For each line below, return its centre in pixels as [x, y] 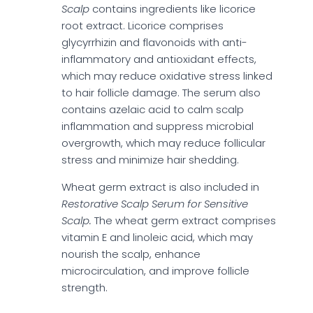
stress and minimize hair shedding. [150, 160]
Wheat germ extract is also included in [160, 187]
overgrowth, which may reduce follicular [163, 143]
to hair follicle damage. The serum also [161, 93]
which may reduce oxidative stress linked [167, 76]
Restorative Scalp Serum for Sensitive [155, 204]
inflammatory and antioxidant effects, [159, 59]
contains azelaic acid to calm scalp [153, 110]
